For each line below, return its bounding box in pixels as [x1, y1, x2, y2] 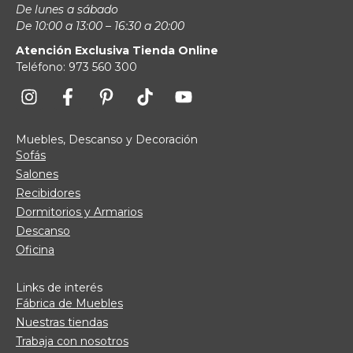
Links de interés [16, 281, 102, 295]
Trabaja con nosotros [16, 334, 128, 349]
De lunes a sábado [16, 2, 118, 17]
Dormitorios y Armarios [16, 205, 143, 220]
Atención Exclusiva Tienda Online [16, 43, 218, 58]
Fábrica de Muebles [16, 296, 123, 311]
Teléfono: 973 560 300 [16, 60, 137, 75]
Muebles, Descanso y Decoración [16, 132, 198, 147]
